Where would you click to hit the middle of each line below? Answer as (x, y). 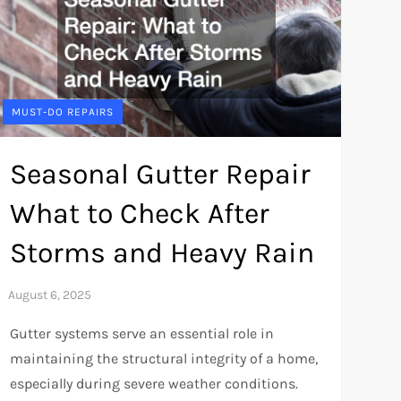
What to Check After (139, 213)
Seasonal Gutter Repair (160, 174)
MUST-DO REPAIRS (62, 111)
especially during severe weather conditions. (154, 383)
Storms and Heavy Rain (162, 252)
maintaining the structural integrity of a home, (163, 358)
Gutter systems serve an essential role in (141, 333)
